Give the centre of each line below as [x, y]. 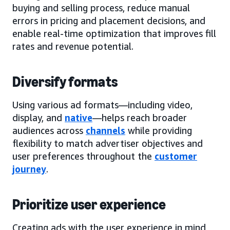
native [79, 117]
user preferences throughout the [83, 156]
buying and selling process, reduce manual [101, 7]
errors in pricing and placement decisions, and [109, 20]
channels [106, 130]
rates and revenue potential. [73, 46]
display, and [39, 117]
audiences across [49, 130]
